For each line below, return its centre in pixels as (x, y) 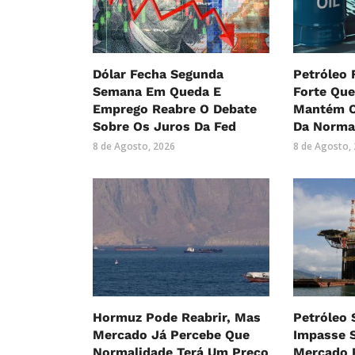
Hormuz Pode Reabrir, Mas (177, 318)
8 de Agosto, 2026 (134, 147)
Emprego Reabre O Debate (175, 109)
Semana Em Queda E (157, 92)
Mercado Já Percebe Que (171, 335)
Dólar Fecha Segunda (158, 74)
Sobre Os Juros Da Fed (164, 127)
